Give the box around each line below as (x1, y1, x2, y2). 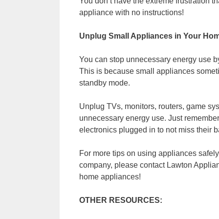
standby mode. (79, 78, 130, 87)
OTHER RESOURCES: (79, 196, 162, 204)
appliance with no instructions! (79, 8, 184, 17)
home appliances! (79, 172, 141, 181)
